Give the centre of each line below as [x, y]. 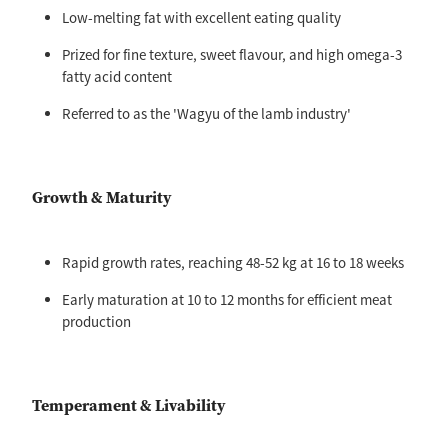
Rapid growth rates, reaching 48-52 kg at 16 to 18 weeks [233, 263]
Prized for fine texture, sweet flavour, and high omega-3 [232, 55]
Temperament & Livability [129, 406]
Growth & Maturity [102, 198]
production [96, 322]
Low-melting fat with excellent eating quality [201, 18]
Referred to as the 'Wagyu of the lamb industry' [206, 114]
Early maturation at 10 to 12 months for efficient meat [227, 300]
